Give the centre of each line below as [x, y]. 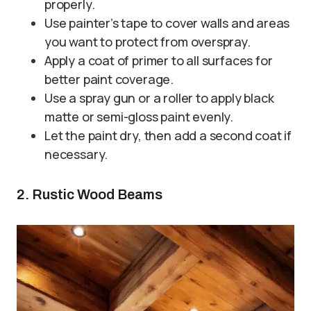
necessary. [76, 154]
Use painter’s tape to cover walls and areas [167, 23]
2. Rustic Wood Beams [90, 194]
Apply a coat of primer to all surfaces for [159, 60]
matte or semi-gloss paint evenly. [139, 116]
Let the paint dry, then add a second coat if [168, 135]
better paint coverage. [109, 79]
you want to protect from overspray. [148, 41]
